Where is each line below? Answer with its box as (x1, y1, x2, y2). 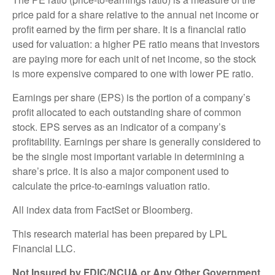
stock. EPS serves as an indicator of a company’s (12, 119, 226, 134)
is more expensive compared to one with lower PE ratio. (12, 66, 254, 80)
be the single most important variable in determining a (12, 149, 244, 163)
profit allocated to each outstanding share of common (12, 104, 241, 119)
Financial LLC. (12, 241, 76, 255)
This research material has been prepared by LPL (12, 226, 227, 241)
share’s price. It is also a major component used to (12, 163, 229, 178)
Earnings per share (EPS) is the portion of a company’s (12, 90, 250, 104)
